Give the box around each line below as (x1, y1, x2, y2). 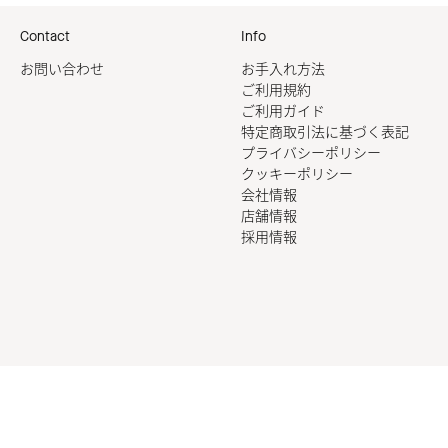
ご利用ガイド (241, 101, 325, 121)
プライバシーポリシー (241, 143, 381, 163)
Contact (20, 26, 70, 46)
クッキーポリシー (241, 164, 353, 184)
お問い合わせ (20, 59, 104, 79)
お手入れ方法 (241, 59, 325, 79)
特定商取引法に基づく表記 (241, 122, 409, 142)
